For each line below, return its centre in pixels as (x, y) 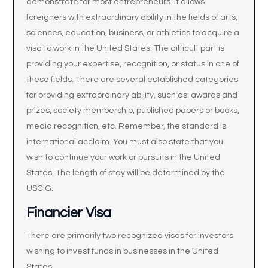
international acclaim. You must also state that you (125, 142)
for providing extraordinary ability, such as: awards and (132, 95)
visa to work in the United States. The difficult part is (126, 48)
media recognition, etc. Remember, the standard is (127, 126)
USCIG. (40, 188)
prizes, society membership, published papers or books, (133, 111)
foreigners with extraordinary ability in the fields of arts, (132, 17)
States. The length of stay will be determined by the (126, 173)
